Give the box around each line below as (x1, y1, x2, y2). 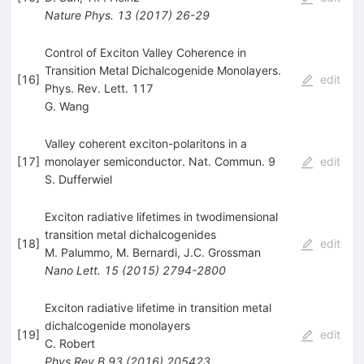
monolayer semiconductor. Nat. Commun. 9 (44, 154, 275, 168)
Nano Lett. (44, 262, 101, 277)
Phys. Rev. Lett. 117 (44, 80, 154, 95)
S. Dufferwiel (44, 171, 112, 186)
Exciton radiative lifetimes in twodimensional (44, 209, 278, 223)
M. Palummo (44, 245, 110, 259)
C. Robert (44, 336, 95, 350)
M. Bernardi (115, 245, 177, 259)
